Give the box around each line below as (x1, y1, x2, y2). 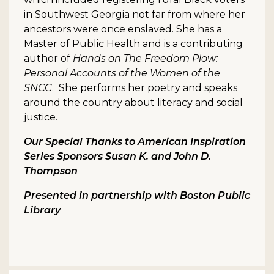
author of (24, 52, 73, 64)
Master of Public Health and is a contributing (24, 37, 243, 50)
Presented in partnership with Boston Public (24, 189, 250, 201)
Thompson (24, 165, 78, 177)
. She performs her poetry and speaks (52, 81, 237, 94)
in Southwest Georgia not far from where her (24, 8, 245, 20)
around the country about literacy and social (24, 96, 243, 108)
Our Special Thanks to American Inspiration (24, 135, 246, 147)
